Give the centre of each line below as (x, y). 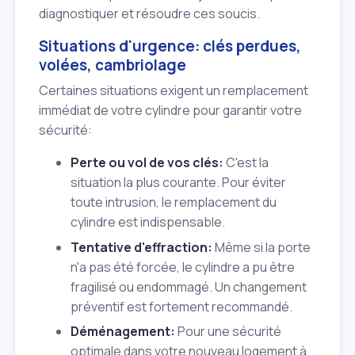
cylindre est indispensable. (148, 222)
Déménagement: (123, 331)
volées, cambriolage (113, 65)
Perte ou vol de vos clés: (147, 163)
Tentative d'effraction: (141, 247)
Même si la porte (261, 247)
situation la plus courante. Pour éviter (178, 183)
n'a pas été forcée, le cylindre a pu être (183, 267)
